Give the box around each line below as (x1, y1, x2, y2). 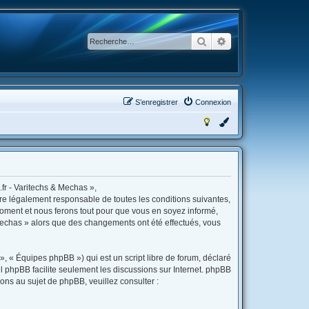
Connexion (195, 98, 231, 106)
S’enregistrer (135, 98, 178, 106)
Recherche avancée (227, 34, 308, 47)
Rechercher (207, 34, 255, 47)
